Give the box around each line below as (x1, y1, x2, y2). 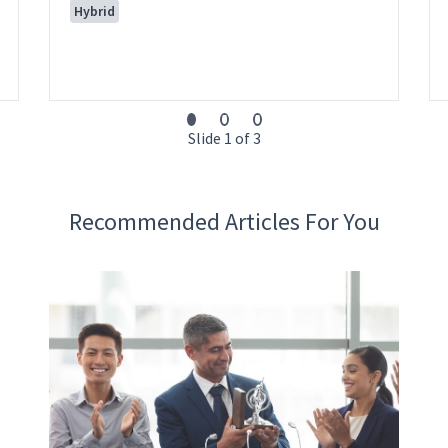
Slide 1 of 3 (187, 128, 261, 149)
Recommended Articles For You (68, 206, 380, 238)
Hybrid (74, 2, 115, 21)
